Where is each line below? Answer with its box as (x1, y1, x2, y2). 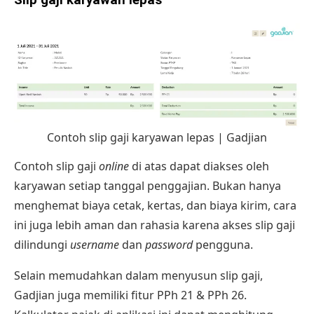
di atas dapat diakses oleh (129, 158, 269, 174)
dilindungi (14, 236, 70, 252)
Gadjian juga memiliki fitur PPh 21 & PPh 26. (14, 287, 247, 303)
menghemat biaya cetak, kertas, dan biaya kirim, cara (14, 197, 296, 213)
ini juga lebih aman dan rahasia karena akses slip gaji (14, 217, 295, 233)
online (99, 158, 129, 174)
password (145, 236, 193, 252)
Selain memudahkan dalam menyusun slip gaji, (14, 267, 263, 283)
